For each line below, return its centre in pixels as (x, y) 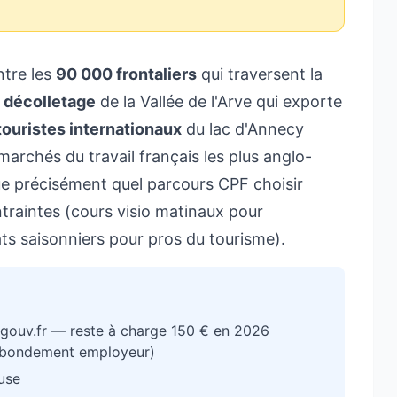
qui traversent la (260, 74)
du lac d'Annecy (243, 129)
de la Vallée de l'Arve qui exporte (219, 101)
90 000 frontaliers (126, 74)
